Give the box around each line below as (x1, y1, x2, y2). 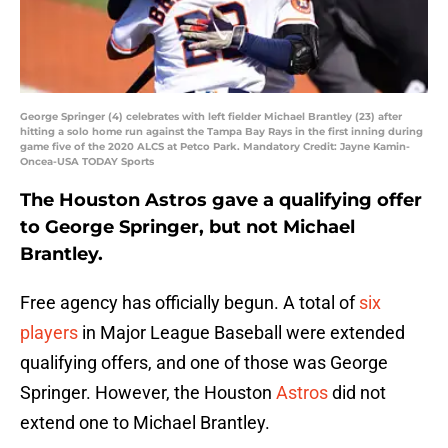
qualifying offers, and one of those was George (20, 352, 388, 374)
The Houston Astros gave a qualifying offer (20, 189, 422, 212)
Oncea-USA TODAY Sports (20, 155, 154, 169)
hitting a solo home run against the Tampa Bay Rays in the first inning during (20, 125, 423, 139)
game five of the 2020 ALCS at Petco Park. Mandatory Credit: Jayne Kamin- (20, 140, 410, 154)
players (20, 322, 78, 344)
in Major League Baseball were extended (78, 322, 405, 344)
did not (328, 382, 386, 404)
